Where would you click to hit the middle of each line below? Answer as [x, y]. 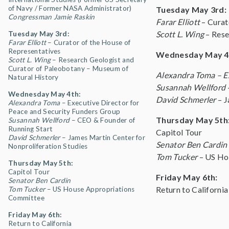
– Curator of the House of [89, 42]
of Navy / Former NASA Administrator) [70, 8]
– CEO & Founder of [102, 120]
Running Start [31, 129]
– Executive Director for [100, 103]
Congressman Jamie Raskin [52, 17]
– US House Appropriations [90, 189]
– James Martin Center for [103, 138]
